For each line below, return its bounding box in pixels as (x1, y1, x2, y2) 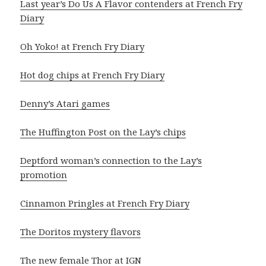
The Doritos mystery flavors (20, 225, 141, 237)
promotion (20, 168, 68, 180)
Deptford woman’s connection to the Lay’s (20, 154, 202, 166)
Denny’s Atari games (20, 97, 110, 109)
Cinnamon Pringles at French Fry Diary (20, 197, 190, 209)
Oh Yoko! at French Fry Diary (20, 40, 145, 52)
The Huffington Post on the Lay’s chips (20, 125, 186, 138)
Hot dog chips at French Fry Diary (20, 68, 165, 81)
